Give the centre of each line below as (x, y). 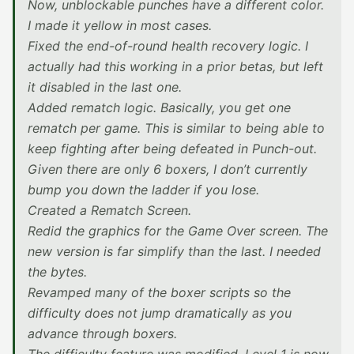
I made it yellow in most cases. (120, 25)
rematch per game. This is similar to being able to (176, 128)
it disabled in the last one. (105, 87)
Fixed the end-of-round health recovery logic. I (168, 46)
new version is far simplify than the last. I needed (174, 251)
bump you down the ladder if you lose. (143, 190)
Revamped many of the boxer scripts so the (159, 292)
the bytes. (57, 272)
